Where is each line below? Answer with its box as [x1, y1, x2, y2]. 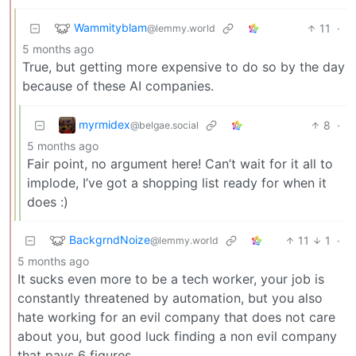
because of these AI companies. [22, 77, 214, 94]
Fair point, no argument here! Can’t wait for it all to [27, 155, 333, 172]
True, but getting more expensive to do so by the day [22, 58, 345, 75]
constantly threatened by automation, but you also [17, 289, 323, 306]
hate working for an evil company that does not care [17, 308, 335, 325]
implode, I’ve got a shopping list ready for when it [27, 174, 327, 191]
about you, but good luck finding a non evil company [17, 327, 337, 344]
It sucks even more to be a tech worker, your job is [17, 270, 324, 287]
